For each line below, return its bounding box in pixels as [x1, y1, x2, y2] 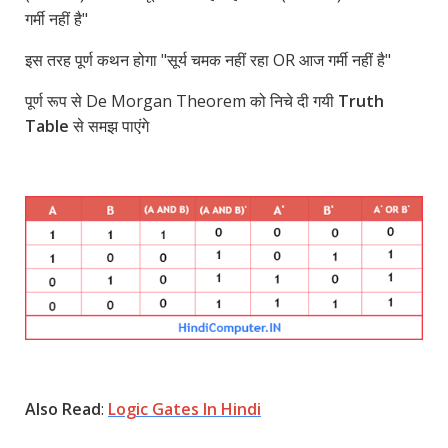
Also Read [25, 398, 101, 421]
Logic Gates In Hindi [108, 398, 261, 421]
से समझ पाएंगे [69, 115, 149, 137]
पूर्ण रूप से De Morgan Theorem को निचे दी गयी [25, 90, 338, 112]
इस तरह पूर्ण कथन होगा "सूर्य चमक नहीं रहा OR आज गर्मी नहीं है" [25, 49, 391, 71]
